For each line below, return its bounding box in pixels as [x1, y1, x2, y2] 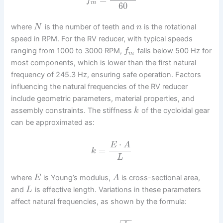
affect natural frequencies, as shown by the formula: [11, 197, 187, 207]
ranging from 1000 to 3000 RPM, [11, 46, 124, 56]
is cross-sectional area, [119, 173, 201, 183]
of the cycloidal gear [139, 106, 210, 115]
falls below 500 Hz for [135, 46, 212, 56]
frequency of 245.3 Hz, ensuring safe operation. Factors [11, 70, 202, 80]
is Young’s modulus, [41, 173, 112, 183]
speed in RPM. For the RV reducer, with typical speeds [11, 34, 193, 44]
